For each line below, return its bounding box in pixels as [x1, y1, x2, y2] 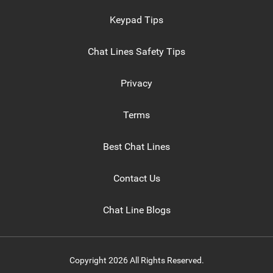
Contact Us [113, 172, 160, 184]
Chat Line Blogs [102, 204, 171, 216]
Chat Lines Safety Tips [88, 45, 185, 57]
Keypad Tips [110, 13, 163, 26]
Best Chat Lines [103, 140, 170, 152]
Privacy [121, 77, 152, 89]
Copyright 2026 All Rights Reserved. [69, 255, 204, 265]
